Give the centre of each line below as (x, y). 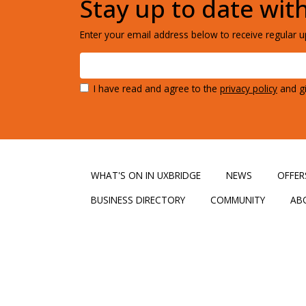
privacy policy (249, 88)
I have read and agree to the (157, 88)
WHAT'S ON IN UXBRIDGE (146, 175)
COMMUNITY (238, 199)
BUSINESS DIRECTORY (138, 199)
